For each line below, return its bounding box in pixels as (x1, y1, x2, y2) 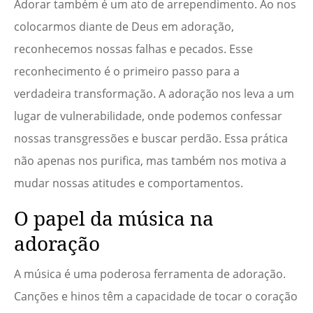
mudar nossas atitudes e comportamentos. (14, 175, 243, 191)
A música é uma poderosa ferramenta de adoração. (14, 266, 286, 282)
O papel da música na (14, 205, 214, 232)
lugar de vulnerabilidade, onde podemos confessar (14, 108, 282, 124)
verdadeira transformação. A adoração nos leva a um (14, 86, 294, 102)
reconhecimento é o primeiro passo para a (14, 64, 240, 80)
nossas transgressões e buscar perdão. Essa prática (14, 131, 288, 147)
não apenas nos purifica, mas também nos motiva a (14, 153, 286, 169)
